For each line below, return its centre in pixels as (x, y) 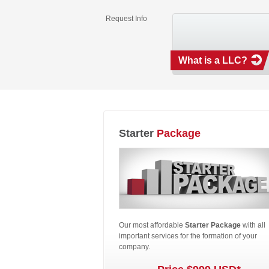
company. (134, 247)
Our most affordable (152, 225)
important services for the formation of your (188, 236)
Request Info (126, 19)
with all (253, 225)
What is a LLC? (213, 60)
